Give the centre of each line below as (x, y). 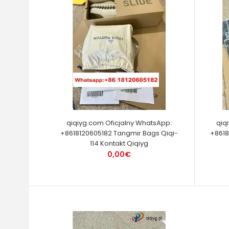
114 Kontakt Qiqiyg (119, 143)
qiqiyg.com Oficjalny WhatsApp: (119, 123)
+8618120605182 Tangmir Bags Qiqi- (119, 133)
